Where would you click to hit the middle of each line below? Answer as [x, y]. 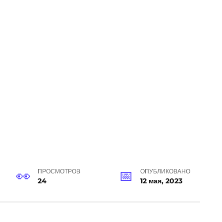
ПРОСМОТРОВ [59, 172]
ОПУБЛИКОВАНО [165, 172]
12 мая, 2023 [161, 181]
